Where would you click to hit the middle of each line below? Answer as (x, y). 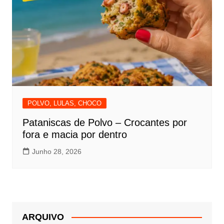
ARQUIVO (43, 217)
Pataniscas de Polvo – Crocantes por (104, 122)
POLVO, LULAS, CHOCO (64, 103)
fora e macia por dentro (74, 134)
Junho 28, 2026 (56, 151)
